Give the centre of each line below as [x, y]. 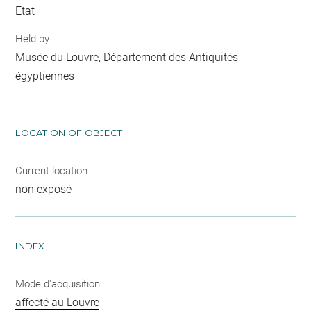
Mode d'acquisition [58, 284]
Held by [33, 39]
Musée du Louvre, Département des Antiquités [127, 57]
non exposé [44, 189]
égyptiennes [45, 76]
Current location [52, 170]
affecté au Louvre [58, 302]
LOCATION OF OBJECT [69, 132]
